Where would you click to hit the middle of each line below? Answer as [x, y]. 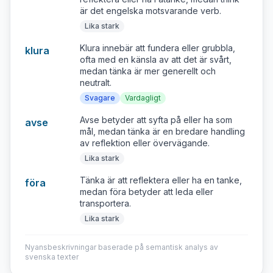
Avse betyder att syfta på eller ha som [156, 120]
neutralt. [96, 83]
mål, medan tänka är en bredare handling [162, 131]
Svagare [100, 98]
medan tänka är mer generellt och [148, 71]
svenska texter [52, 257]
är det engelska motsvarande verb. [151, 11]
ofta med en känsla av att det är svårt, [156, 59]
